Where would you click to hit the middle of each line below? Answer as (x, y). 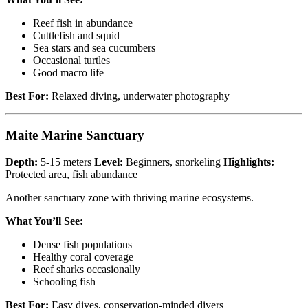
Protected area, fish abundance (71, 174)
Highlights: (249, 162)
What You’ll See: (44, 221)
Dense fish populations (82, 244)
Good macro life (68, 73)
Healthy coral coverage (83, 256)
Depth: (22, 162)
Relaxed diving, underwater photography (139, 96)
